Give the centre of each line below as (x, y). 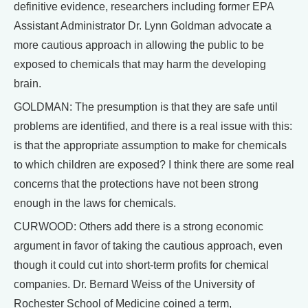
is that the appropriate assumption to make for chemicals (150, 145)
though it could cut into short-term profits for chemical (141, 265)
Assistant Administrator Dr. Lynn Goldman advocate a (143, 26)
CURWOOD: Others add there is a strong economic (139, 227)
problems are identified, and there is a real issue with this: (153, 126)
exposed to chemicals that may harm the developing (140, 64)
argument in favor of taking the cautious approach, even (148, 246)
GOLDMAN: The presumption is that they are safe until (146, 107)
